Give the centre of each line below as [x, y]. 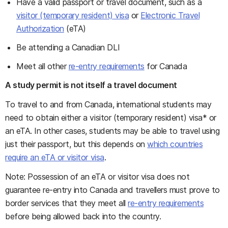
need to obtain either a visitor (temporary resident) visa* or [111, 118]
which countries [175, 144]
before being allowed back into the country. [83, 216]
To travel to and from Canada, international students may [108, 104]
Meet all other [42, 66]
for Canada [166, 66]
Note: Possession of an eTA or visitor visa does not [97, 177]
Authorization [40, 28]
